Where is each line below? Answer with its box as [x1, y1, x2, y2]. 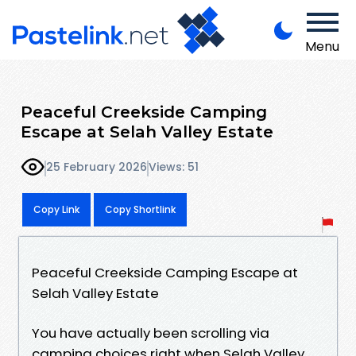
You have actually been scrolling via [32, 323, 269, 342]
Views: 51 [149, 159, 199, 176]
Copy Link [33, 202, 79, 216]
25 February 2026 [46, 159, 147, 176]
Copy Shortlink [105, 202, 176, 216]
